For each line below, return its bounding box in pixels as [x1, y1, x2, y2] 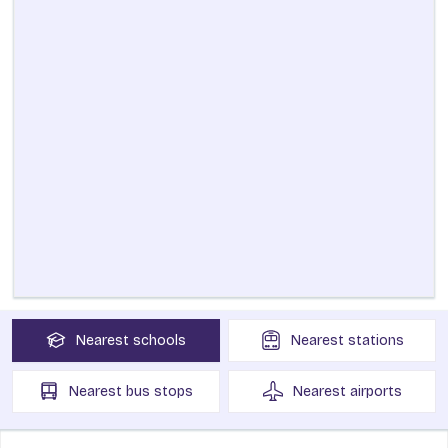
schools [133, 331, 186, 349]
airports [349, 382, 402, 400]
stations [347, 331, 404, 349]
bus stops [126, 382, 193, 400]
